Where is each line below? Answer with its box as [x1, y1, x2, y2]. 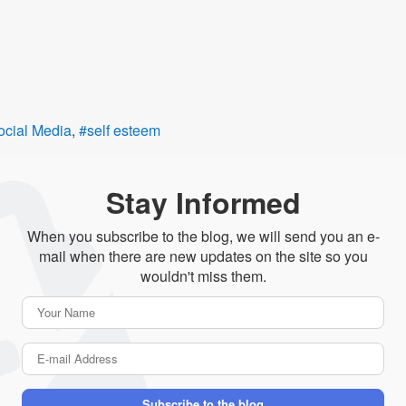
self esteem [87, 120, 160, 141]
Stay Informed [105, 180, 301, 223]
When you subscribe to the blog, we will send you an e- [26, 225, 380, 246]
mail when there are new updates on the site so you [38, 245, 368, 266]
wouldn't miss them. [140, 265, 266, 286]
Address [202, 380, 261, 401]
